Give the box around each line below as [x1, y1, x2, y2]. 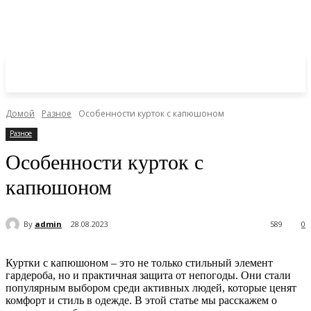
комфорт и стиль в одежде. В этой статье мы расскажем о [6, 294, 277, 307]
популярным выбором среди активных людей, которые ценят [6, 282, 296, 294]
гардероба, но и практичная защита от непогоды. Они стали [6, 269, 291, 282]
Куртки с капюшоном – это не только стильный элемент [6, 257, 273, 269]
